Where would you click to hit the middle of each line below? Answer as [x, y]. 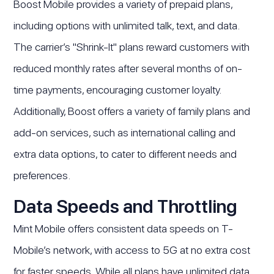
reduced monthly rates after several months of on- [128, 68]
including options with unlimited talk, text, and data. [127, 26]
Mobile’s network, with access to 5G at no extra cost [132, 250]
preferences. [42, 176]
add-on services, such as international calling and [125, 133]
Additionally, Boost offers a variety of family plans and [132, 111]
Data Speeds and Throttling [125, 206]
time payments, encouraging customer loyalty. [117, 90]
